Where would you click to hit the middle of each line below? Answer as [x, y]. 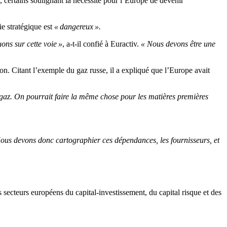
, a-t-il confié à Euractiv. [101, 44]
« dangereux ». [78, 27]
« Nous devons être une [177, 44]
